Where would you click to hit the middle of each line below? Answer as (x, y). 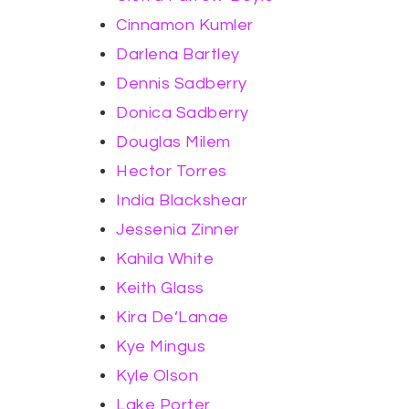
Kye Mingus (161, 346)
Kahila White (165, 259)
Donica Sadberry (183, 113)
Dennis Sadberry (182, 84)
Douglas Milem (173, 142)
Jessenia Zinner (178, 230)
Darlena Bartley (178, 54)
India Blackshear (182, 200)
